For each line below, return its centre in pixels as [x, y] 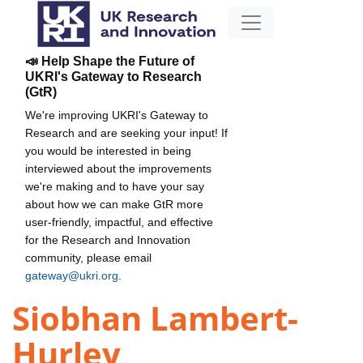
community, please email [88, 257]
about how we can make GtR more [114, 204]
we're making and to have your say [115, 186]
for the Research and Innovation [108, 239]
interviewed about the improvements [118, 168]
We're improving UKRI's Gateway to [117, 115]
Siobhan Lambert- [155, 318]
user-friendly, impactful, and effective [119, 222]
